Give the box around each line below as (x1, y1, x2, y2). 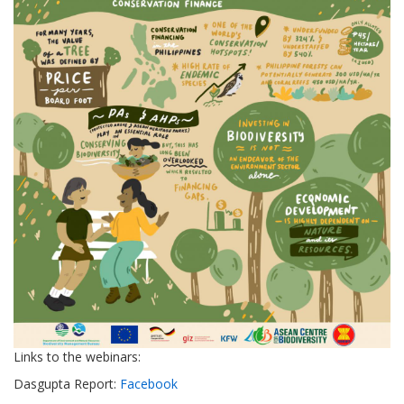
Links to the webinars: (14, 348, 141, 366)
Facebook (120, 375, 178, 393)
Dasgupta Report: (14, 375, 120, 393)
